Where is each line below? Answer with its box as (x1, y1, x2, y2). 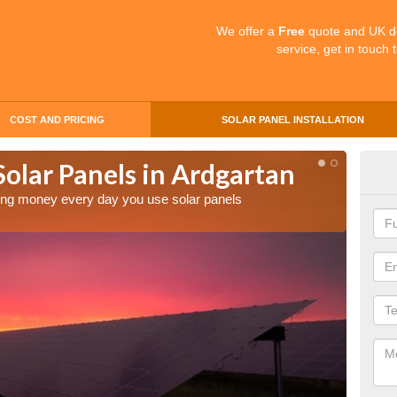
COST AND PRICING (9, 114, 105, 125)
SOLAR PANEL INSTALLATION (221, 114, 364, 125)
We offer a (216, 24, 278, 38)
